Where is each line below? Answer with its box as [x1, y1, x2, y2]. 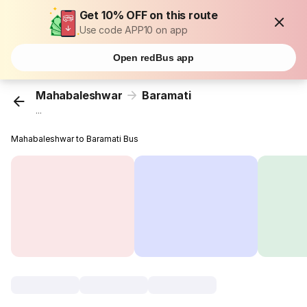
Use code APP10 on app [79, 24, 188, 36]
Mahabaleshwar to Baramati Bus [11, 134, 139, 145]
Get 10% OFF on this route [79, 8, 219, 22]
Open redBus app [112, 52, 195, 63]
